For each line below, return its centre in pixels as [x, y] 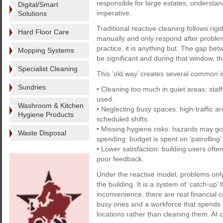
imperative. [114, 13]
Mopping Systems [46, 50]
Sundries [32, 87]
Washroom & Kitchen [51, 106]
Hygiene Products [46, 114]
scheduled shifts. [123, 119]
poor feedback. [120, 159]
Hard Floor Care [44, 32]
